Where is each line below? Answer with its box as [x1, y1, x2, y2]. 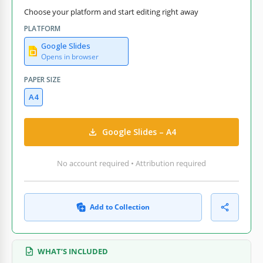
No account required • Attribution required [57, 157, 206, 168]
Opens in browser [41, 51, 99, 62]
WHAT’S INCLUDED [38, 245, 108, 257]
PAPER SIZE [24, 74, 60, 85]
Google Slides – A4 [102, 126, 176, 138]
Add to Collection [90, 201, 150, 212]
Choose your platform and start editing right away [24, 6, 198, 17]
